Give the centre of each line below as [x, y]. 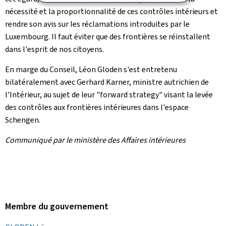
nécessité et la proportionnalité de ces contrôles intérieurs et [111, 11]
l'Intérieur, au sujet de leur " [52, 94]
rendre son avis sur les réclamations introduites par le [97, 24]
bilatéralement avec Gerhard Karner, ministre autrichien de [107, 82]
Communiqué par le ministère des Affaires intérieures [95, 140]
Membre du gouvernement [57, 206]
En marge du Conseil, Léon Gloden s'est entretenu [91, 69]
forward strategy [129, 94]
